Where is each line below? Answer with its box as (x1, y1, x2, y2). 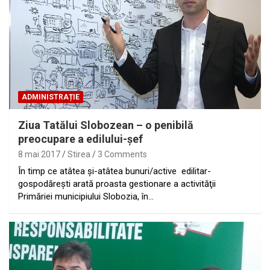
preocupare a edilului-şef (18, 132, 143, 145)
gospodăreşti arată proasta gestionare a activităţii (18, 178, 216, 189)
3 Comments (98, 149, 147, 159)
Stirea (67, 149, 90, 159)
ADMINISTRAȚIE (22, 92, 80, 101)
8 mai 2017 (18, 149, 60, 159)
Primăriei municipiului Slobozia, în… (18, 190, 154, 202)
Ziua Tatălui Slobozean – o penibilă (18, 118, 193, 131)
